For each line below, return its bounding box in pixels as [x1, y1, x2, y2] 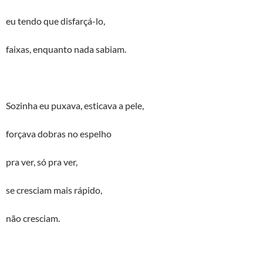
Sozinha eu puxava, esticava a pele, [6, 100, 144, 111]
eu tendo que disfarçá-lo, [6, 15, 105, 26]
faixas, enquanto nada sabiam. [6, 43, 126, 55]
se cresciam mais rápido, [6, 184, 102, 195]
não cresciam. [6, 213, 60, 224]
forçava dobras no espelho [6, 128, 112, 139]
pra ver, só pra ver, [6, 156, 77, 167]
